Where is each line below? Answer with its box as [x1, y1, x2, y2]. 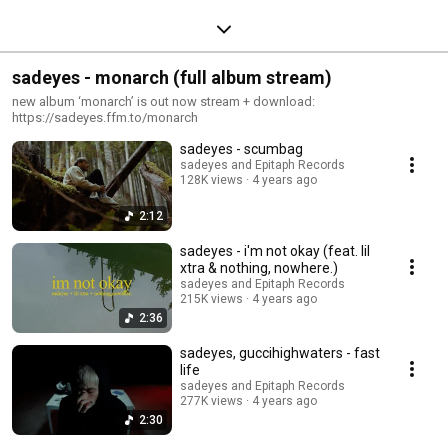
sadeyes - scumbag [180, 140, 303, 157]
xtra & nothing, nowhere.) [180, 259, 338, 276]
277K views [180, 393, 243, 408]
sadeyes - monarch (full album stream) [12, 66, 332, 88]
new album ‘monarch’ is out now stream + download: [12, 93, 315, 109]
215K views [180, 291, 243, 306]
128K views [180, 172, 243, 187]
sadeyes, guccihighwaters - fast [180, 344, 380, 361]
